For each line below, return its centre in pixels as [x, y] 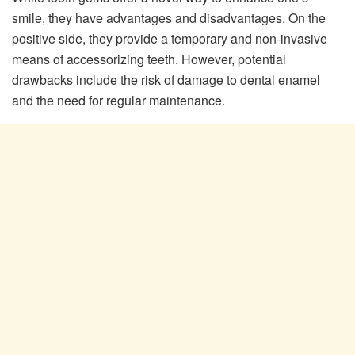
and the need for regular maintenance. [118, 101]
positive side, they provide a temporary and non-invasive [170, 39]
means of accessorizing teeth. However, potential [149, 59]
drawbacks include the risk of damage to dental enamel [166, 80]
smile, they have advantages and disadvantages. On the [169, 18]
